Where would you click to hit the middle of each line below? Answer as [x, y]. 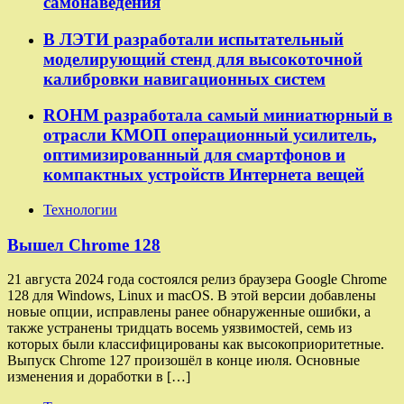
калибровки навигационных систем [184, 78]
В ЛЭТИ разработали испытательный [193, 39]
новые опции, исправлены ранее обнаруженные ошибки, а [189, 312]
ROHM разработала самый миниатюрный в [218, 115]
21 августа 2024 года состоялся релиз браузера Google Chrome [197, 280]
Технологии [80, 209]
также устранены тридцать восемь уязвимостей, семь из [179, 328]
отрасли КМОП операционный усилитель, [210, 135]
